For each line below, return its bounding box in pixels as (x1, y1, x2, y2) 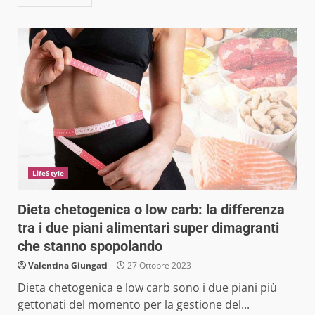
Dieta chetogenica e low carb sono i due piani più (18, 279, 277, 295)
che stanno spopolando (18, 237, 162, 255)
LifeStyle (32, 167, 64, 178)
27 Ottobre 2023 (125, 259, 191, 271)
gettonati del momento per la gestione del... (18, 296, 250, 312)
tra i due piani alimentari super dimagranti (18, 219, 279, 236)
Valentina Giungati (28, 259, 108, 271)
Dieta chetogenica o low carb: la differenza (18, 200, 285, 218)
